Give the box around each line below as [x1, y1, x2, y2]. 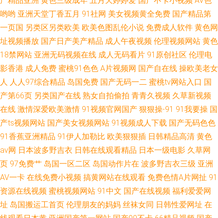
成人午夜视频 [105, 36, 152, 46]
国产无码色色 [169, 118, 216, 127]
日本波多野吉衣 [18, 145, 73, 155]
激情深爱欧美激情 [18, 105, 80, 114]
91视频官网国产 [82, 105, 137, 114]
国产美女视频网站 [47, 118, 109, 127]
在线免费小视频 [27, 173, 81, 182]
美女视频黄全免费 [108, 9, 170, 18]
